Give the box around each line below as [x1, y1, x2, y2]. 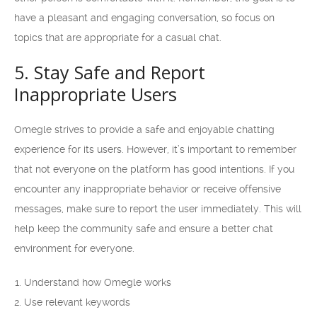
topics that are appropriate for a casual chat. [14, 32, 221, 43]
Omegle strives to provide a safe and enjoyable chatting [14, 124, 275, 135]
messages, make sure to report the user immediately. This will [14, 203, 301, 214]
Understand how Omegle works [24, 277, 171, 288]
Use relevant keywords [24, 296, 130, 308]
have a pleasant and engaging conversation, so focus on [14, 12, 275, 23]
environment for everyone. [14, 243, 134, 254]
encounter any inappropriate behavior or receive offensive [14, 183, 281, 195]
